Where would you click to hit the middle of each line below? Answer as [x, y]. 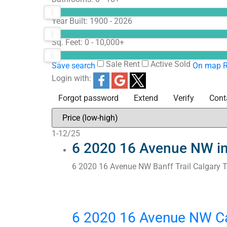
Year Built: [71, 21]
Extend [146, 98]
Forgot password [88, 98]
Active [161, 64]
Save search [73, 66]
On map [207, 66]
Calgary [207, 167]
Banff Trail [172, 167]
